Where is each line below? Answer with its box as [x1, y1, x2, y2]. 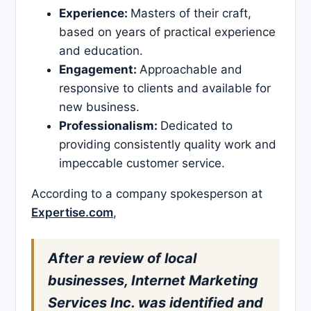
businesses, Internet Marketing [48, 272, 258, 289]
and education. [59, 44, 143, 58]
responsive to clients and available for [59, 81, 271, 96]
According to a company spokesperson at [31, 187, 262, 201]
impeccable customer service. [59, 156, 225, 171]
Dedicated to [160, 119, 233, 133]
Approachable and [140, 62, 242, 77]
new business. [59, 100, 140, 115]
